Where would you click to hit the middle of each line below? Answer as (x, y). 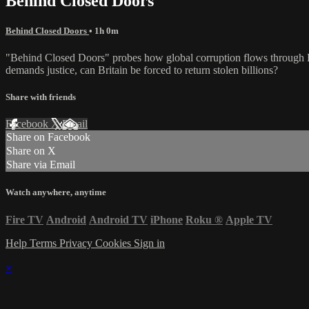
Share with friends (41, 97)
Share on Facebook (48, 137)
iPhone (167, 219)
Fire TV (24, 219)
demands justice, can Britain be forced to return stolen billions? (142, 70)
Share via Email (41, 165)
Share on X (31, 151)
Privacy (77, 243)
